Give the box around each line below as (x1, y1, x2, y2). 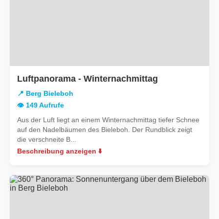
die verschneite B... (17, 135, 76, 143)
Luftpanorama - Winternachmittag (17, 73, 158, 84)
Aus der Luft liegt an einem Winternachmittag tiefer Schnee (17, 115, 199, 124)
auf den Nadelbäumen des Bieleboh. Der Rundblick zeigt (17, 125, 192, 133)
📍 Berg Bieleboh (17, 89, 73, 97)
